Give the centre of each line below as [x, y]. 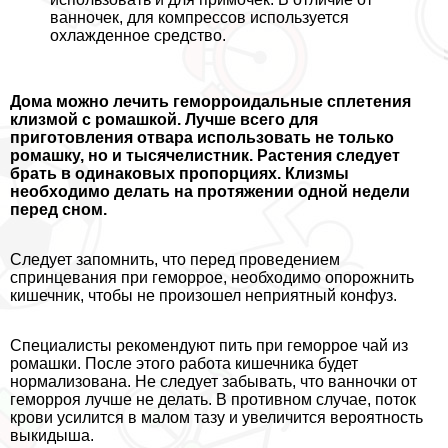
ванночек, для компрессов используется [199, 17]
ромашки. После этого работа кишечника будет [184, 363]
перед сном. [58, 209]
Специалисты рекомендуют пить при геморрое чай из [209, 345]
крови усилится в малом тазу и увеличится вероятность [216, 417]
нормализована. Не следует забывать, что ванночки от [213, 381]
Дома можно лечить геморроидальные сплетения [210, 101]
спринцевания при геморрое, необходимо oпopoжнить [212, 277]
